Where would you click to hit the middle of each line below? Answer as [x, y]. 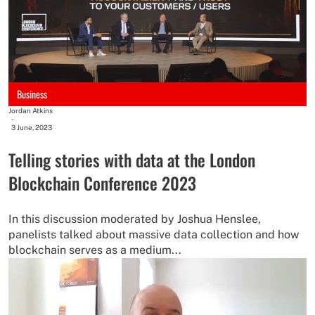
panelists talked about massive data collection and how [154, 234]
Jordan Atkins [31, 110]
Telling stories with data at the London [132, 159]
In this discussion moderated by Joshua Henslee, [135, 219]
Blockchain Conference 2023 [102, 182]
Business [32, 94]
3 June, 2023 [32, 127]
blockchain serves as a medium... [95, 250]
